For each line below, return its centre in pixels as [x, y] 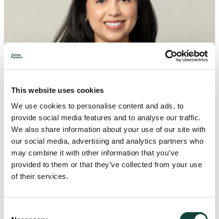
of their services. [40, 176]
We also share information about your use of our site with [109, 129]
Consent [17, 210]
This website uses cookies [58, 90]
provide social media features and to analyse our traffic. [106, 117]
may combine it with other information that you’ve [95, 153]
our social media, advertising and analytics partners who [107, 141]
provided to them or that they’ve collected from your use [107, 164]
